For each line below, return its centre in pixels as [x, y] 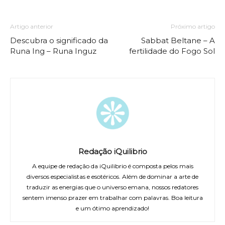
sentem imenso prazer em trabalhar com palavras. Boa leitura [113, 198]
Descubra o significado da [59, 40]
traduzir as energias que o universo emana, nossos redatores [113, 187]
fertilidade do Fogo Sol [172, 51]
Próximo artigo [193, 26]
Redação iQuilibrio [113, 151]
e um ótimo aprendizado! [113, 208]
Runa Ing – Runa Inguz [53, 51]
